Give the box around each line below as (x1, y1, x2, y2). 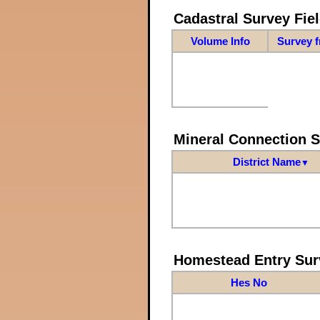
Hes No (230, 276, 267, 289)
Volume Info (190, 34, 250, 47)
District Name (232, 155, 301, 168)
